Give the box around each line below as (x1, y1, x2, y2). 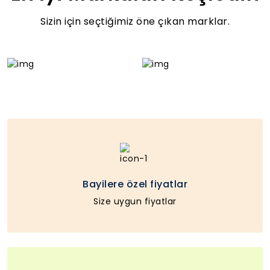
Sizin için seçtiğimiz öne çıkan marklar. (40, 14, 230, 28)
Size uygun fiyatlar (93, 195, 177, 207)
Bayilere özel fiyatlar (83, 177, 187, 191)
